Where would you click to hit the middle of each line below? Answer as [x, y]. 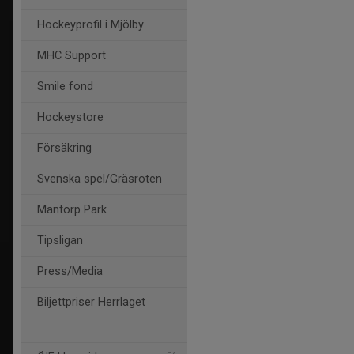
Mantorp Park [72, 210]
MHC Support [72, 56]
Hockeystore [70, 117]
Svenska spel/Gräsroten [100, 179]
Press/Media [70, 271]
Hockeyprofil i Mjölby [90, 25]
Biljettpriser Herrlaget [91, 302]
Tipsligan [60, 241]
